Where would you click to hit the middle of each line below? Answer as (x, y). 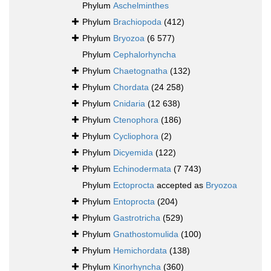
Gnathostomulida (146, 234)
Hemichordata (140, 251)
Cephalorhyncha (145, 55)
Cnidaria (129, 104)
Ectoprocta (134, 185)
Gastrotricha (137, 218)
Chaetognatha (140, 71)
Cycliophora (136, 136)
